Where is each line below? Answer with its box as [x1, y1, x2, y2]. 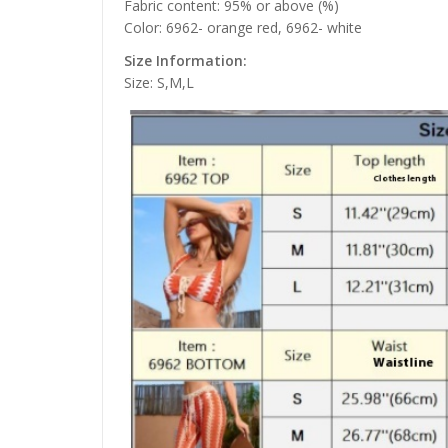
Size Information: [124, 51, 247, 71]
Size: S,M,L [124, 73, 194, 93]
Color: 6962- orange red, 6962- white [124, 17, 362, 37]
